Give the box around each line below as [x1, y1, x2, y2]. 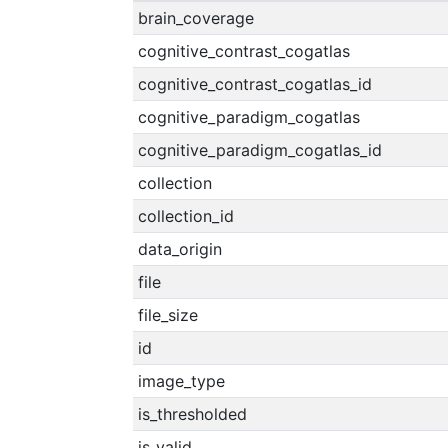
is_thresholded [137, 404, 247, 424]
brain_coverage [137, 8, 254, 28]
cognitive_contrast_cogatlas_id [137, 74, 372, 94]
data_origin [137, 239, 222, 259]
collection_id [137, 206, 234, 226]
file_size [137, 305, 198, 325]
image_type [137, 371, 225, 391]
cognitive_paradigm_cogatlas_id [137, 140, 382, 160]
